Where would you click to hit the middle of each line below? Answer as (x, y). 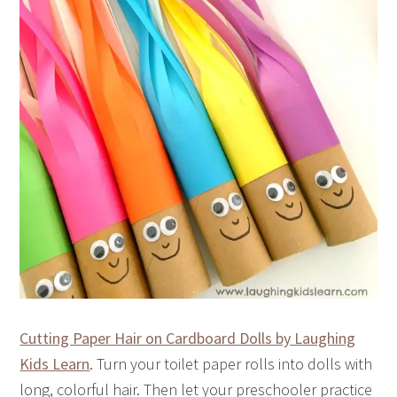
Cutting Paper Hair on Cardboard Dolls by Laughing (188, 339)
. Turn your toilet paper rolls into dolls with (231, 364)
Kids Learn (55, 364)
